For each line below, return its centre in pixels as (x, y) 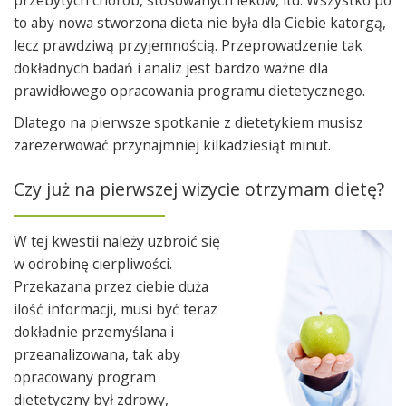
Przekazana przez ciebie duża (111, 286)
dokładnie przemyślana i (94, 332)
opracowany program (85, 377)
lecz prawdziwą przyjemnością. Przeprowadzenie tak (188, 45)
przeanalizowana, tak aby (97, 354)
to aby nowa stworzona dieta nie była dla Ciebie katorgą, (200, 23)
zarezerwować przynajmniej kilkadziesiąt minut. (172, 145)
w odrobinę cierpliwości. (95, 264)
